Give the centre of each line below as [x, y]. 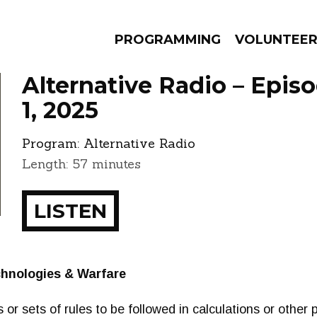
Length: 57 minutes [81, 164]
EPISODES [117, 149]
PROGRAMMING [168, 40]
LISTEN [70, 211]
